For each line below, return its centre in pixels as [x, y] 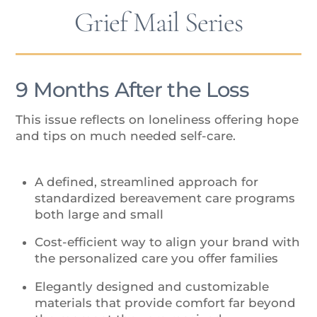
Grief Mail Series [158, 22]
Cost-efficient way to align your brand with [167, 242]
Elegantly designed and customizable [151, 286]
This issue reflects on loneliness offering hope [157, 120]
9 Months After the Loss [133, 89]
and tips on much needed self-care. [126, 136]
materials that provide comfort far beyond [165, 302]
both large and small [99, 214]
